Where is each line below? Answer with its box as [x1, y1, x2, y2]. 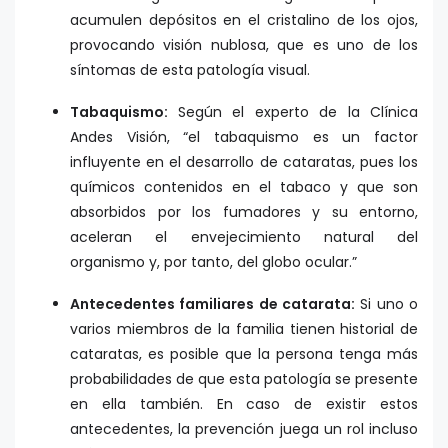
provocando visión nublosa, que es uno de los [70, 34, 418, 55]
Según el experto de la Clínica [177, 101, 418, 122]
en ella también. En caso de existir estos [70, 393, 418, 414]
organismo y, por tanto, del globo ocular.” [70, 251, 357, 272]
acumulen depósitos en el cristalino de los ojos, [70, 9, 418, 30]
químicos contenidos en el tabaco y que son [70, 176, 418, 197]
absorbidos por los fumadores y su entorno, [70, 201, 418, 222]
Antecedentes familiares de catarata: [70, 293, 355, 314]
